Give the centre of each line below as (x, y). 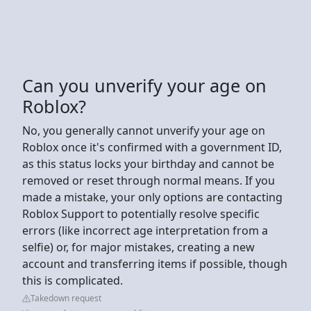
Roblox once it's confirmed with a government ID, (152, 147)
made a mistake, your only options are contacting (152, 197)
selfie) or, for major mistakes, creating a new (138, 247)
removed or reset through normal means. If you (149, 180)
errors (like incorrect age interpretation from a (145, 230)
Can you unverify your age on (144, 85)
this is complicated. (74, 280)
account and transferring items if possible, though (155, 263)
